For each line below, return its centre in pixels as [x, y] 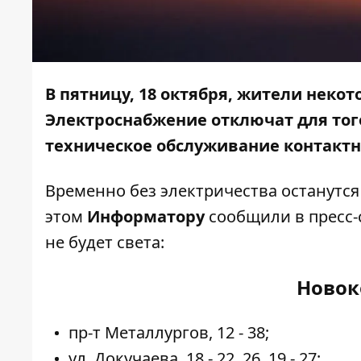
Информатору [146, 217]
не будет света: [105, 243]
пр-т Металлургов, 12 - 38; [169, 333]
